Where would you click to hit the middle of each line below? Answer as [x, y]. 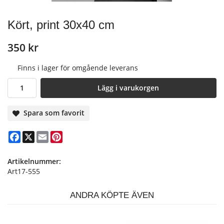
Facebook [36, 135]
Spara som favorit [52, 113]
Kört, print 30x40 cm [61, 25]
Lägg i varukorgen [128, 88]
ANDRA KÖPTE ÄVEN [112, 195]
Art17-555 [24, 171]
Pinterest [77, 135]
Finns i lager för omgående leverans [78, 68]
